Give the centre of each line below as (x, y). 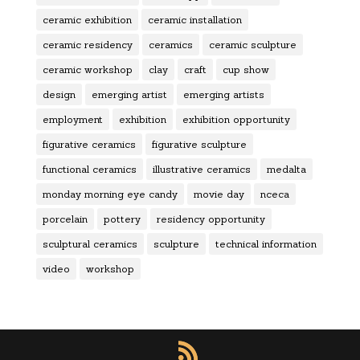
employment (72, 120)
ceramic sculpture (252, 45)
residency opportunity (211, 219)
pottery (122, 219)
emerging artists (223, 95)
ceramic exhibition (87, 20)
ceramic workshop (87, 70)
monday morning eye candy (110, 194)
